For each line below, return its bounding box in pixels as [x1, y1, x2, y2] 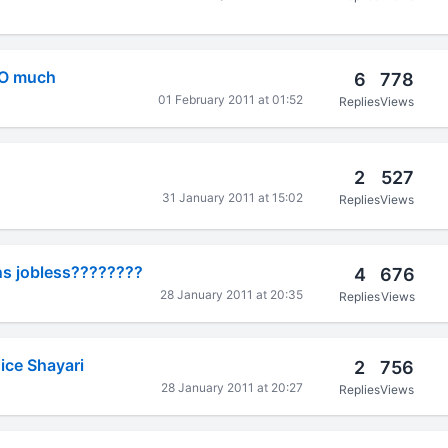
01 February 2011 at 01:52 [158, 92, 304, 107]
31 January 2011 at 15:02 [162, 189, 304, 205]
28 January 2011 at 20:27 [161, 380, 304, 395]
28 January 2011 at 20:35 [160, 287, 304, 302]
